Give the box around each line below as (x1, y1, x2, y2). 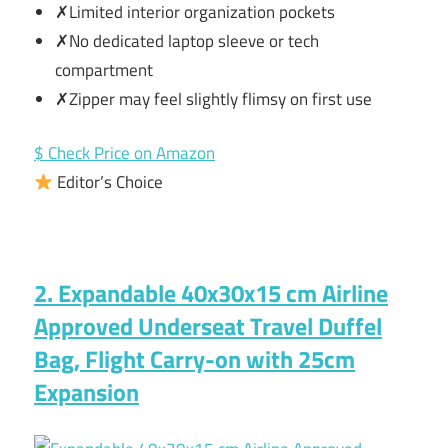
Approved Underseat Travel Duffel (34, 308, 382, 345)
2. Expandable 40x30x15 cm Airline (34, 275, 388, 312)
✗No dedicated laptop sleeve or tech (55, 27, 320, 54)
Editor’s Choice (53, 169, 164, 196)
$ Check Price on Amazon (34, 140, 215, 167)
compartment (55, 56, 154, 83)
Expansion (34, 374, 139, 411)
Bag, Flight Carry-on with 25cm (34, 341, 355, 378)
